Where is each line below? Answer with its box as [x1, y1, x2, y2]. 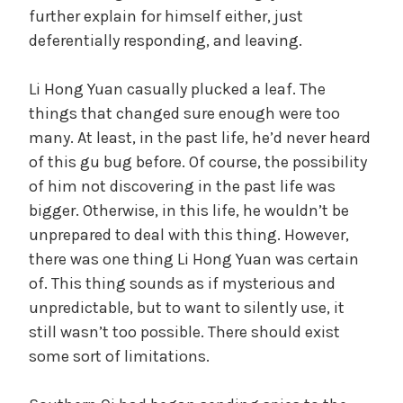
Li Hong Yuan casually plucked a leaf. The [29, 78, 326, 99]
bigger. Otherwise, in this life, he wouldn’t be [29, 200, 349, 220]
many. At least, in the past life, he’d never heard [29, 127, 371, 148]
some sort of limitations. [29, 345, 210, 366]
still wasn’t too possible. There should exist [29, 321, 340, 342]
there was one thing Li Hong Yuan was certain [29, 248, 359, 269]
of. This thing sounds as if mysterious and [29, 273, 336, 293]
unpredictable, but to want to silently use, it [29, 297, 345, 318]
